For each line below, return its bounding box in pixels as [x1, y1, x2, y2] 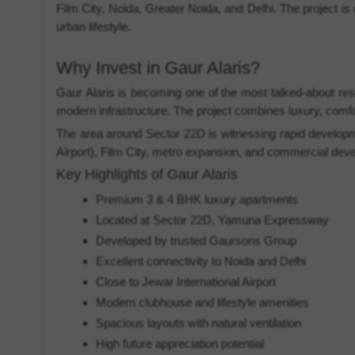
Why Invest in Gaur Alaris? [55, 58, 260, 78]
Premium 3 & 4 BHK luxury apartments [95, 193, 298, 206]
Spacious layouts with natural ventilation [95, 316, 301, 330]
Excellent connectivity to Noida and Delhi [95, 254, 306, 268]
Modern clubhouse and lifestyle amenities [95, 296, 309, 309]
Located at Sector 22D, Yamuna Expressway [95, 213, 329, 227]
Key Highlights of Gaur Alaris [55, 166, 238, 182]
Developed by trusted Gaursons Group [95, 234, 296, 247]
